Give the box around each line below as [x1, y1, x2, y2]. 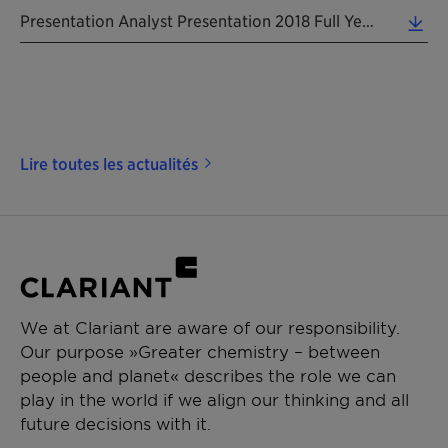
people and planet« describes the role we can [20, 364, 396, 385]
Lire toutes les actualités [20, 152, 198, 173]
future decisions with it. [20, 412, 211, 433]
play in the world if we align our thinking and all [20, 388, 409, 409]
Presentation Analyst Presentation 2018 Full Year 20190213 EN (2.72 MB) [362, 9, 374, 30]
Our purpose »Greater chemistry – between [20, 340, 380, 361]
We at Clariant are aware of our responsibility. [20, 316, 400, 337]
